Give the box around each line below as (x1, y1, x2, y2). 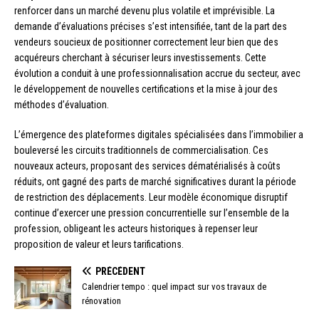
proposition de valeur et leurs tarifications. (14, 238, 184, 250)
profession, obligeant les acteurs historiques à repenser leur (14, 222, 258, 234)
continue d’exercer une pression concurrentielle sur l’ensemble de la (14, 206, 289, 219)
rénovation (82, 295, 121, 306)
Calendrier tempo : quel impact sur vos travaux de (82, 281, 266, 292)
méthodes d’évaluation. (14, 98, 109, 110)
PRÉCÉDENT (95, 265, 145, 277)
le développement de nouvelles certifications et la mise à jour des (14, 83, 278, 95)
